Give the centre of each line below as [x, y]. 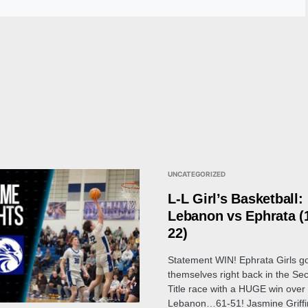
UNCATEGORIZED [197, 174]
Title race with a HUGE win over [236, 289]
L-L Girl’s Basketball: [235, 199]
